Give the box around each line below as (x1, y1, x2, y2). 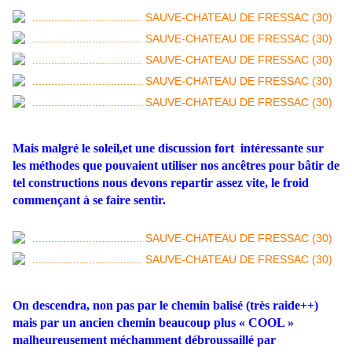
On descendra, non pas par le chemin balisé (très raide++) (13, 299, 318, 313)
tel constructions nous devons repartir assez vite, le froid (13, 176, 309, 190)
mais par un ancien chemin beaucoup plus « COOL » (13, 316, 294, 330)
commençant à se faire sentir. (13, 193, 166, 207)
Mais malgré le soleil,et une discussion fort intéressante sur (13, 141, 324, 156)
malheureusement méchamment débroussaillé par (13, 333, 276, 347)
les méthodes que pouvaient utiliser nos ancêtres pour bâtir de (13, 159, 339, 173)
